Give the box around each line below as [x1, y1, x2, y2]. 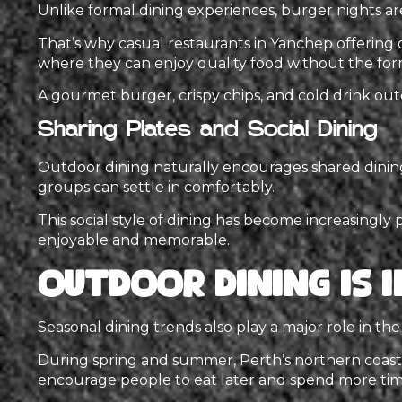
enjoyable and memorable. [38, 231, 230, 249]
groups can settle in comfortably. [38, 179, 275, 197]
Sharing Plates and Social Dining [38, 121, 378, 142]
